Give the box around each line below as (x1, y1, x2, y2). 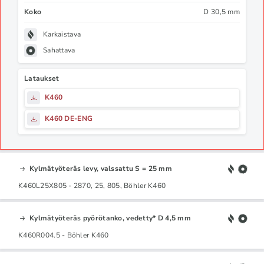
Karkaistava (43, 29, 81, 39)
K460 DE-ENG (45, 114, 93, 123)
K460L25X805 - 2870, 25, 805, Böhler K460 (18, 180, 166, 190)
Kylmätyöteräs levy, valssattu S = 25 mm (29, 163, 172, 173)
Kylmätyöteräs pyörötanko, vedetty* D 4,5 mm (29, 213, 192, 223)
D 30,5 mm (203, 6, 240, 16)
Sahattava (43, 45, 75, 55)
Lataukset (24, 73, 60, 83)
